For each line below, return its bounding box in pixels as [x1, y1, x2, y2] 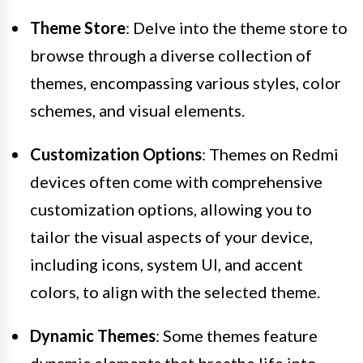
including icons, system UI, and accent [30, 254, 303, 274]
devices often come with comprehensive [30, 171, 322, 191]
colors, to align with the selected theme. [30, 281, 320, 301]
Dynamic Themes [30, 325, 156, 345]
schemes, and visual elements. [30, 100, 245, 120]
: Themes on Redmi [202, 143, 339, 164]
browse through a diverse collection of [30, 45, 312, 65]
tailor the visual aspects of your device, [30, 226, 313, 246]
